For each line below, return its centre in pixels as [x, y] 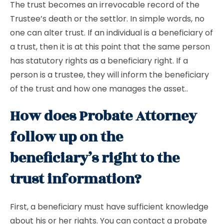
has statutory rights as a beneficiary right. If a [99, 61]
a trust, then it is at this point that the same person [110, 47]
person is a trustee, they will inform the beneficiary [109, 75]
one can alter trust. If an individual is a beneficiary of [111, 33]
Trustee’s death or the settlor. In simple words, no [107, 19]
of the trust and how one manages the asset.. [101, 89]
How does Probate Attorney [103, 116]
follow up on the [66, 137]
